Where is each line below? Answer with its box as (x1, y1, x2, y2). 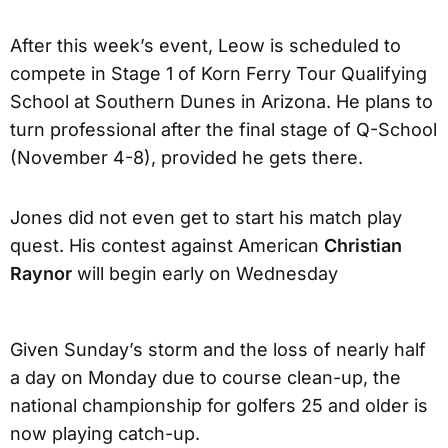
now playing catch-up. (10, 422, 200, 444)
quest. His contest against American (10, 234, 324, 256)
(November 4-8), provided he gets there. (10, 146, 363, 168)
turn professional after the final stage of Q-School (10, 118, 437, 140)
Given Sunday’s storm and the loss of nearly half (10, 338, 426, 360)
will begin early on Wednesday (72, 262, 338, 284)
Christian (324, 234, 402, 256)
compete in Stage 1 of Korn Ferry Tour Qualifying (10, 62, 427, 84)
